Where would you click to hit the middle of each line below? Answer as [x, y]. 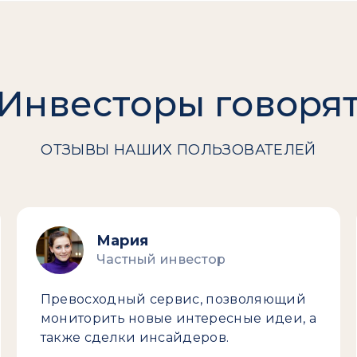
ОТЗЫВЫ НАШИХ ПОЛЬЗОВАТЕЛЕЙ [178, 150]
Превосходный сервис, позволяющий [173, 299]
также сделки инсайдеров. [135, 337]
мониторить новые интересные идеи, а [178, 318]
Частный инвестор [161, 259]
